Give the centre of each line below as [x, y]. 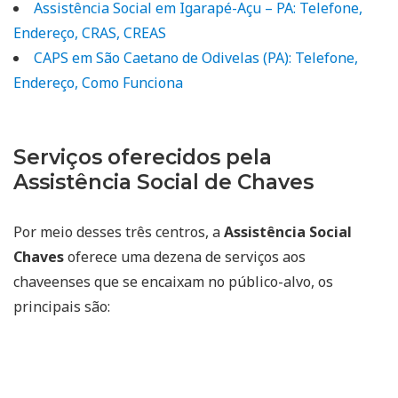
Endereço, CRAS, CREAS [90, 32]
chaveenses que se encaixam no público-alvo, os [173, 281]
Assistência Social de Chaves [163, 182]
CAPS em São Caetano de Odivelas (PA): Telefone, [196, 57]
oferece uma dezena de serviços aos [185, 256]
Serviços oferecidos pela [143, 157]
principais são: [62, 306]
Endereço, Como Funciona [98, 82]
